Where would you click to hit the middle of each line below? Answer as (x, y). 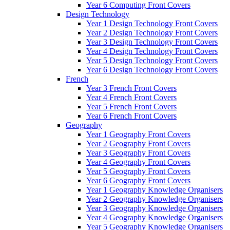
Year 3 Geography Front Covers (138, 152)
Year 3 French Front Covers (131, 88)
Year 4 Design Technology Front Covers (152, 51)
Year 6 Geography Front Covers (138, 180)
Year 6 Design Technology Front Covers (152, 69)
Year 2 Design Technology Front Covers (152, 32)
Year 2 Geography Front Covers (138, 143)
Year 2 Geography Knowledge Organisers (155, 199)
